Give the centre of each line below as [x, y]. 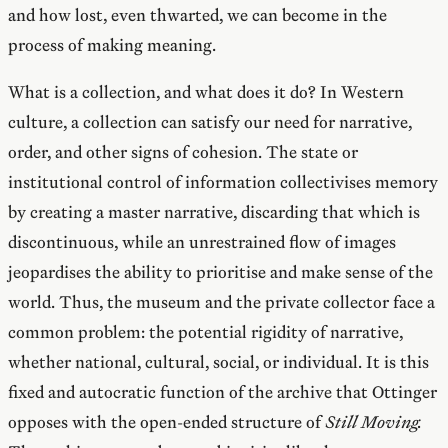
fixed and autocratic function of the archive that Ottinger [222, 392]
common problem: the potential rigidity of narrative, [205, 332]
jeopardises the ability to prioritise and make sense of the [220, 272]
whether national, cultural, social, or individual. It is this [218, 362]
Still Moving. [373, 422]
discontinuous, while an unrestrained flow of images [202, 242]
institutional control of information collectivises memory [223, 182]
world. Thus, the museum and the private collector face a [221, 302]
